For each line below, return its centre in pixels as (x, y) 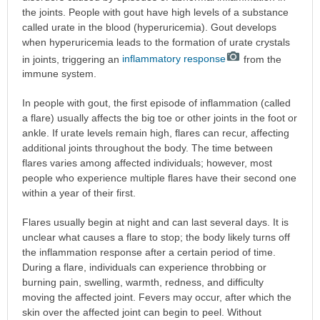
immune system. (59, 74)
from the (261, 59)
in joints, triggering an (72, 59)
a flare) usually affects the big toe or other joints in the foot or (159, 118)
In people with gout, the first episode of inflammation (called (156, 103)
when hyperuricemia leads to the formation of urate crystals (156, 42)
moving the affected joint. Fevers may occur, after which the (156, 297)
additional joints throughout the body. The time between (147, 148)
